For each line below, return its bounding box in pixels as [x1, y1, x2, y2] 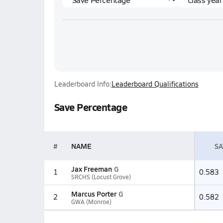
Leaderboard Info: [54, 79, 111, 89]
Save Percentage [54, 100, 127, 114]
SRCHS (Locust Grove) [71, 173, 131, 181]
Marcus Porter [71, 189, 116, 199]
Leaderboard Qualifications [111, 79, 199, 89]
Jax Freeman [71, 164, 112, 174]
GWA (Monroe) [71, 198, 111, 206]
